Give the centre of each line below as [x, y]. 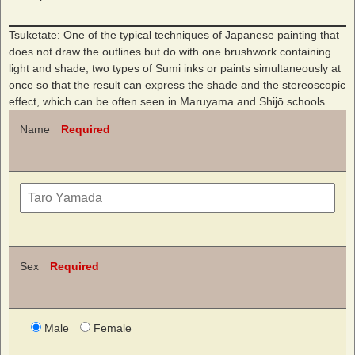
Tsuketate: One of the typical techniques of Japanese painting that [174, 35]
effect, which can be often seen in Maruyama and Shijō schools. [168, 101]
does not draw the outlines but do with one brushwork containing [170, 52]
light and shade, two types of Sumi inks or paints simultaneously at [175, 68]
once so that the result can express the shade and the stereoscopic [177, 85]
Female [113, 328]
